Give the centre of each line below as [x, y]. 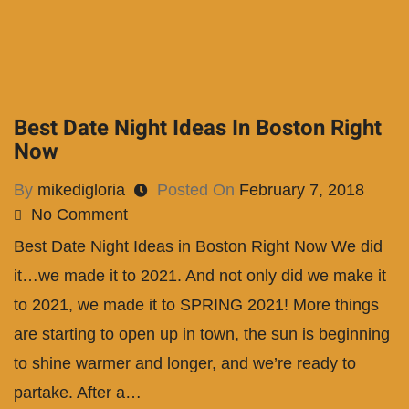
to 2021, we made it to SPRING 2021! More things [196, 305]
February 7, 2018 [302, 190]
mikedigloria [81, 190]
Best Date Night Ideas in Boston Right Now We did [198, 247]
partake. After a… [78, 393]
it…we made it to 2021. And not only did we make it [200, 276]
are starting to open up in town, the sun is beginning [202, 335]
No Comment [79, 215]
